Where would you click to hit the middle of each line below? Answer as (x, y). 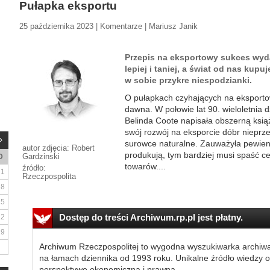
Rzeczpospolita (49, 176)
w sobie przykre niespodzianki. (188, 80)
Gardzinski (41, 156)
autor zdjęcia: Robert (58, 148)
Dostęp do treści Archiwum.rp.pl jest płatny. (151, 217)
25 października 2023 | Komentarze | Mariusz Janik (108, 26)
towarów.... (145, 166)
